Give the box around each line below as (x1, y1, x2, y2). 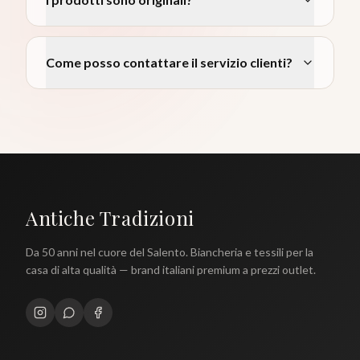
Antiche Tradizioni (26, 205, 194, 231)
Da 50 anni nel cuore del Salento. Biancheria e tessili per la (26, 245, 313, 260)
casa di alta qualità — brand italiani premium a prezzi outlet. (26, 263, 316, 277)
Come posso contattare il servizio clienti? (46, 55, 292, 71)
